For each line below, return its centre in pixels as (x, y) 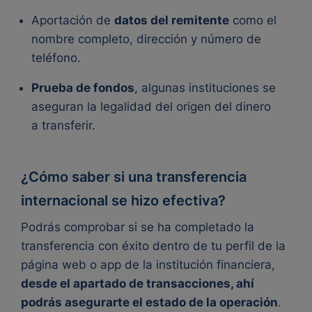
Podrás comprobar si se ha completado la (138, 227)
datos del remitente (172, 20)
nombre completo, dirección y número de (146, 39)
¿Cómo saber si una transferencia (134, 177)
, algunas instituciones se (205, 88)
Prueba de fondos (83, 88)
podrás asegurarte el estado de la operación (149, 302)
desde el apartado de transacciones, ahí (138, 283)
